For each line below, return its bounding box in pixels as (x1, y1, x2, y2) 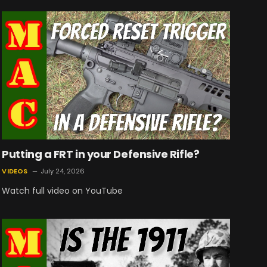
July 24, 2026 (40, 166, 85, 176)
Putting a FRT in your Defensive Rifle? (2, 147, 200, 162)
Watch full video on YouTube (2, 185, 123, 197)
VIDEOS (2, 166, 28, 176)
